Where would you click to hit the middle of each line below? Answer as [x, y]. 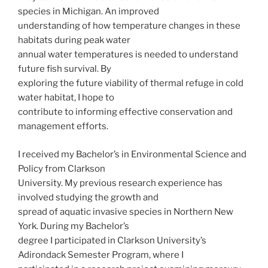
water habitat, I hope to [66, 98]
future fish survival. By [65, 69]
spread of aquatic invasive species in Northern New [126, 211]
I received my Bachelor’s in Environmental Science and [132, 154]
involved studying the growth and [88, 197]
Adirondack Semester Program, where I [101, 255]
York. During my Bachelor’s [74, 226]
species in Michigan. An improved [89, 12]
